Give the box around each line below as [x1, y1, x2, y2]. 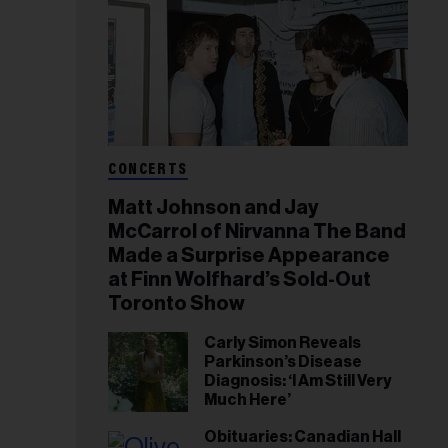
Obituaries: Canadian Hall [204, 429, 401, 445]
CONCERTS [108, 162, 188, 178]
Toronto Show [108, 294, 245, 314]
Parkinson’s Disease [204, 354, 362, 370]
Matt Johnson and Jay [108, 198, 319, 218]
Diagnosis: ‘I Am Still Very [204, 373, 392, 389]
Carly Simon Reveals [204, 335, 361, 351]
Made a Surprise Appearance [108, 246, 390, 266]
